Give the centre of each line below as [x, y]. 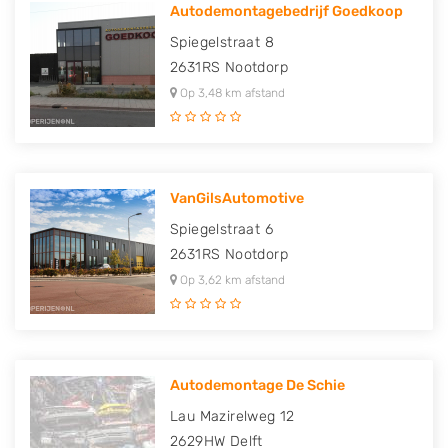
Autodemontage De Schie [257, 385]
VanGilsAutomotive [237, 198]
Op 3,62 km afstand [231, 280]
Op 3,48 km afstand [231, 93]
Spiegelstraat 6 [221, 229]
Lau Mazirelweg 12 [232, 416]
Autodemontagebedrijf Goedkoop [286, 11]
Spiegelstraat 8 [222, 42]
